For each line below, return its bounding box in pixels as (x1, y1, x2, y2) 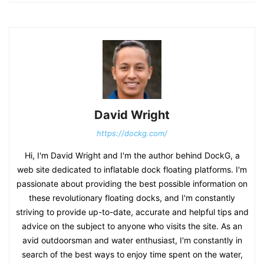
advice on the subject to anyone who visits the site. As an (22, 220, 242, 231)
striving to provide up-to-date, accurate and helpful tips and (15, 206, 249, 217)
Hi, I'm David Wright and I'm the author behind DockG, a (24, 150, 240, 160)
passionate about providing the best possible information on (16, 178, 247, 189)
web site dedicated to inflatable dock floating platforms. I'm (17, 164, 247, 174)
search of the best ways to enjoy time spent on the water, (21, 249, 243, 259)
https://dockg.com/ (97, 128, 167, 138)
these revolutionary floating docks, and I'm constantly (29, 192, 235, 203)
